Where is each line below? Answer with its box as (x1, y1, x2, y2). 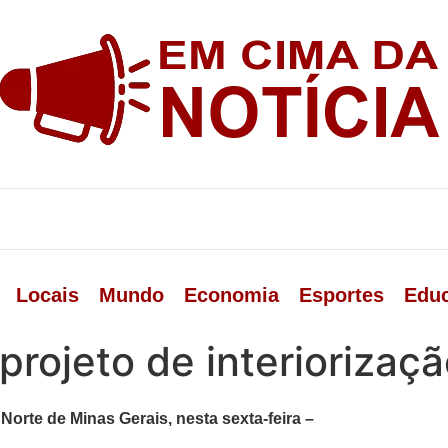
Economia (183, 284, 279, 306)
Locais (15, 284, 79, 306)
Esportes (298, 284, 384, 306)
